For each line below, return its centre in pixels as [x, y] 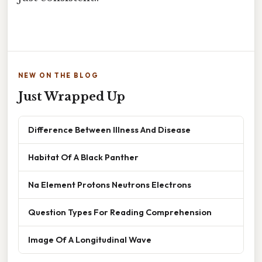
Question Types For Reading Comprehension [120, 212]
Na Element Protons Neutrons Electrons [110, 185]
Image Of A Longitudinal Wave [90, 240]
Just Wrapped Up [72, 97]
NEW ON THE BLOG [58, 76]
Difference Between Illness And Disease [109, 130]
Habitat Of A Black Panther [83, 157]
